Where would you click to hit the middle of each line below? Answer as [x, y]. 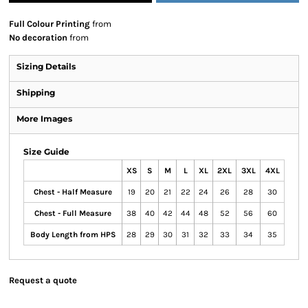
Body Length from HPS [73, 234]
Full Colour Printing [49, 24]
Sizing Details [46, 66]
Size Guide [46, 152]
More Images [44, 119]
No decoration [38, 37]
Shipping [36, 92]
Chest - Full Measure [73, 213]
